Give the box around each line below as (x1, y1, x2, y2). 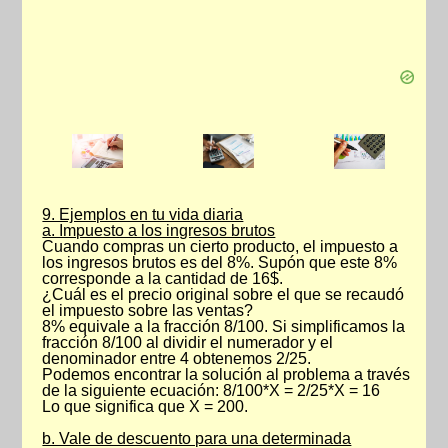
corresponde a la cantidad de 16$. (42, 270, 284, 287)
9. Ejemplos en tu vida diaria (42, 206, 244, 223)
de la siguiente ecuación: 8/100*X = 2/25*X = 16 (42, 382, 381, 399)
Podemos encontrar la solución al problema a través (42, 366, 411, 383)
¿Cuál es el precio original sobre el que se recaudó (42, 286, 405, 303)
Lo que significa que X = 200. (42, 398, 249, 415)
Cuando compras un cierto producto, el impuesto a (42, 238, 399, 255)
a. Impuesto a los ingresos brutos (42, 222, 276, 239)
